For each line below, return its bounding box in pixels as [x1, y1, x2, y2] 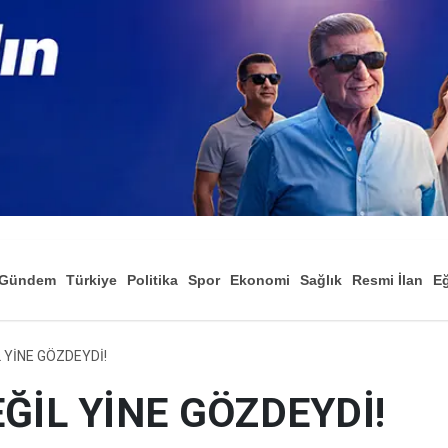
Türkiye [66, 272, 117, 289]
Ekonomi [230, 272, 290, 289]
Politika [127, 272, 178, 289]
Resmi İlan [352, 272, 423, 289]
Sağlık [300, 272, 342, 289]
